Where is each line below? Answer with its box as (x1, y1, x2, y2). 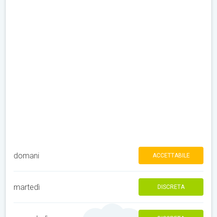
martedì (14, 182, 40, 192)
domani (14, 151, 39, 160)
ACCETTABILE (152, 152, 190, 159)
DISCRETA (157, 184, 185, 190)
